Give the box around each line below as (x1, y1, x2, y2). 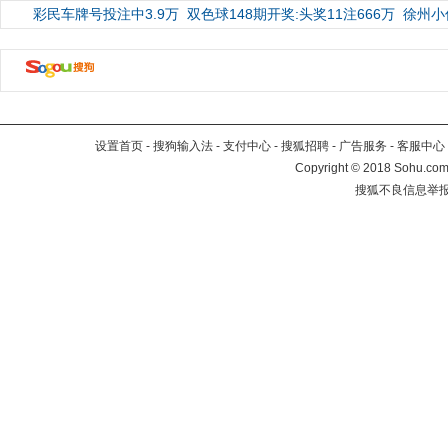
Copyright (294, 161, 351, 175)
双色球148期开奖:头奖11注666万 (187, 6, 395, 22)
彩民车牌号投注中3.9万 (33, 6, 179, 22)
